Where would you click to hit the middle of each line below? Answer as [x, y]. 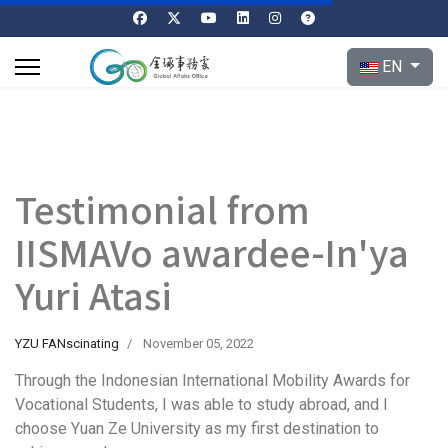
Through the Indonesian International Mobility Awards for [212, 380]
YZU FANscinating [67, 343]
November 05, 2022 [198, 343]
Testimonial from [162, 208]
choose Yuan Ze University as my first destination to [197, 428]
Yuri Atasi [93, 294]
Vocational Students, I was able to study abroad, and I [201, 404]
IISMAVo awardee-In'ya [212, 251]
